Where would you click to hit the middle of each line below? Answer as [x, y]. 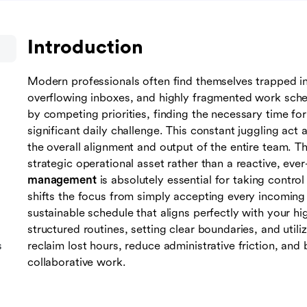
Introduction [85, 47]
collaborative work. [77, 262]
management [62, 180]
